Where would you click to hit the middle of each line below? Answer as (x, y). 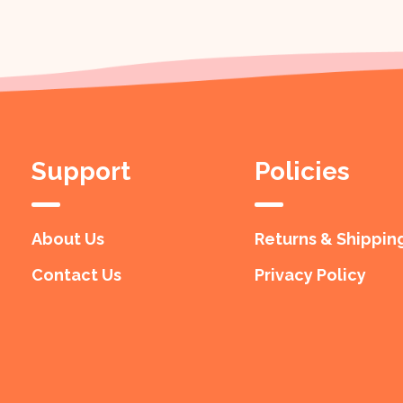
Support (81, 171)
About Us (67, 238)
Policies (303, 171)
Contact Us (76, 274)
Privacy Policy (311, 274)
